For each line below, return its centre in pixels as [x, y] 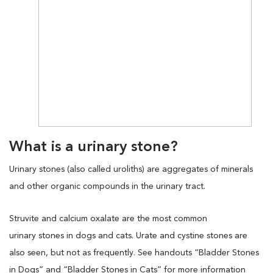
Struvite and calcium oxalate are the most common [108, 218]
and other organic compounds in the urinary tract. [107, 186]
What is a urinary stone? [94, 147]
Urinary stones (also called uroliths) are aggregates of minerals [131, 169]
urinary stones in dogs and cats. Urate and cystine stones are [128, 236]
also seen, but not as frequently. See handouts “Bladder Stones [134, 253]
